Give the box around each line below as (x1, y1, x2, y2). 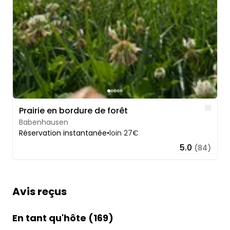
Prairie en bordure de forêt (19, 105, 128, 117)
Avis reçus (12, 184, 67, 199)
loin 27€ (109, 128, 139, 139)
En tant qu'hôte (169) (12, 212, 113, 225)
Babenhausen (19, 117, 68, 128)
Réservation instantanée (19, 128, 107, 139)
